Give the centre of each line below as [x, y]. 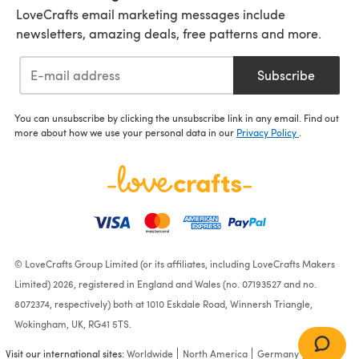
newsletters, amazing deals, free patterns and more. [169, 33]
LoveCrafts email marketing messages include [151, 14]
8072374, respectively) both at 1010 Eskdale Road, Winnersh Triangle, [163, 304]
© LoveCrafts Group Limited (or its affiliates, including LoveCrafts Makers [175, 264]
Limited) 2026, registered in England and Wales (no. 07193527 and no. [165, 284]
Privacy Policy [268, 133]
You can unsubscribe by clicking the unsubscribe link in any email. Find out [177, 118]
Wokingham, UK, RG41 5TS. [73, 324]
